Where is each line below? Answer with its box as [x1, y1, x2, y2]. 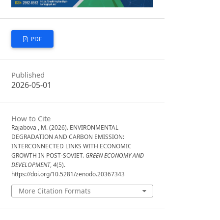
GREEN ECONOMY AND [85, 151, 144, 160]
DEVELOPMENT [11, 160, 51, 169]
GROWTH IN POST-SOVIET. [11, 151, 86, 160]
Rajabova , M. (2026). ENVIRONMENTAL [11, 123, 119, 132]
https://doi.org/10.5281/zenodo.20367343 [11, 169, 125, 178]
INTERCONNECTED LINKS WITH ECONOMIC [11, 141, 132, 150]
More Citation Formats [18, 186, 91, 195]
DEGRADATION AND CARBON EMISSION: [11, 132, 125, 141]
